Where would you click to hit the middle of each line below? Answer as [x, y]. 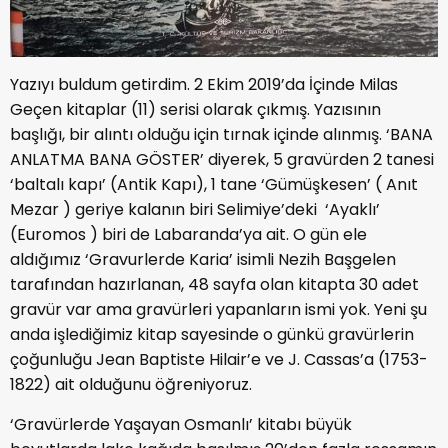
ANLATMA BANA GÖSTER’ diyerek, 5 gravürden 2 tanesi [224, 159]
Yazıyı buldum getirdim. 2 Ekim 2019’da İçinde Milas [204, 84]
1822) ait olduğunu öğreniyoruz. [131, 384]
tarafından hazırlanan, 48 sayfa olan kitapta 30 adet [214, 284]
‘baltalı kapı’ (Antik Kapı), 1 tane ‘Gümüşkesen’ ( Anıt [214, 184]
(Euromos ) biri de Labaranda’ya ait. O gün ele [188, 234]
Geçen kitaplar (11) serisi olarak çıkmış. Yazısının [195, 109]
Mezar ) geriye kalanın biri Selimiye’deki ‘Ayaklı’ [195, 209]
